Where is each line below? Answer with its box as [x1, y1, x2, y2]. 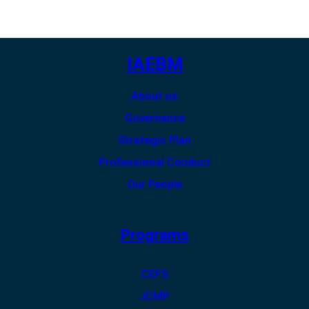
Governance [124, 111, 185, 125]
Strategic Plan [118, 133, 191, 147]
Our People [127, 177, 182, 191]
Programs [120, 226, 189, 243]
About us [131, 89, 178, 103]
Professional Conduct [98, 155, 211, 169]
